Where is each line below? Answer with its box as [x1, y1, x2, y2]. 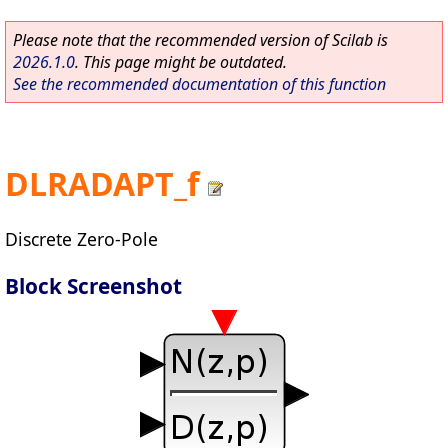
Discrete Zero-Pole [5, 226, 158, 251]
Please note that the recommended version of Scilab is [13, 29, 388, 51]
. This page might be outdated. [75, 51, 287, 73]
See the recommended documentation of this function [13, 73, 386, 95]
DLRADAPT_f [5, 162, 199, 206]
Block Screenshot [5, 271, 182, 300]
